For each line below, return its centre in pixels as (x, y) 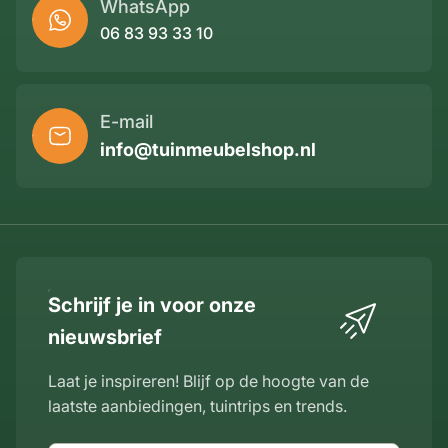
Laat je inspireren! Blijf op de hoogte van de (208, 380)
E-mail (126, 121)
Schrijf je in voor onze (152, 304)
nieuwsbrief (105, 336)
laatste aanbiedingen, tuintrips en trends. (197, 405)
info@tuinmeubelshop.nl (208, 149)
